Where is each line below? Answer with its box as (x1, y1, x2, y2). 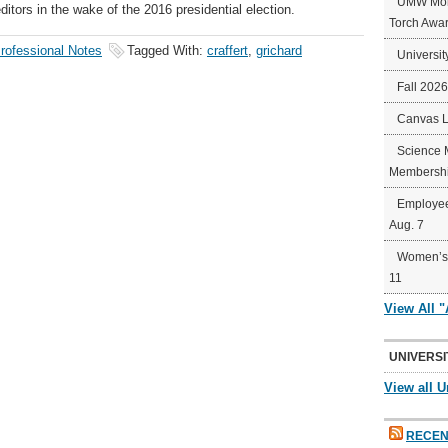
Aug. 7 (389, 218, 424, 232)
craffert (207, 43, 248, 58)
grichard (256, 43, 302, 58)
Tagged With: (127, 43, 207, 58)
